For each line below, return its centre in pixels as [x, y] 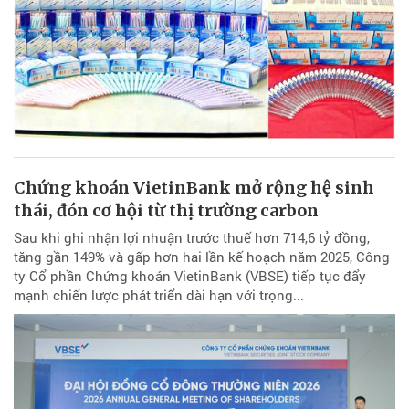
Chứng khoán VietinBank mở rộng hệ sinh [194, 187]
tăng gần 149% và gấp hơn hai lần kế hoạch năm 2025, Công [202, 256]
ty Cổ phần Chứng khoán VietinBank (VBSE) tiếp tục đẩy [190, 275]
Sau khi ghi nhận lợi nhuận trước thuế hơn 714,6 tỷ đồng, [192, 237]
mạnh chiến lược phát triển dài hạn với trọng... [159, 294]
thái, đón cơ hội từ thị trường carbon [166, 210]
